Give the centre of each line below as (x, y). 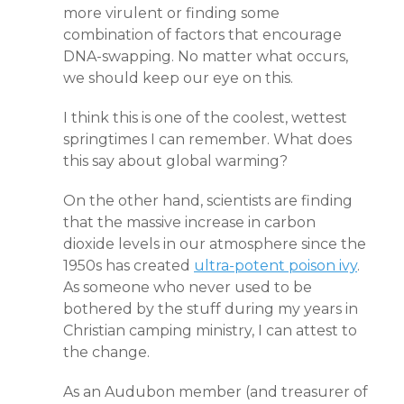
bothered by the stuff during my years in (211, 309)
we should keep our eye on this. (178, 78)
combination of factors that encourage (202, 35)
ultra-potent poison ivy (275, 266)
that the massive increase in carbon (189, 222)
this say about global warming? (175, 161)
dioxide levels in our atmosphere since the (215, 244)
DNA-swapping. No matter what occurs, (206, 56)
